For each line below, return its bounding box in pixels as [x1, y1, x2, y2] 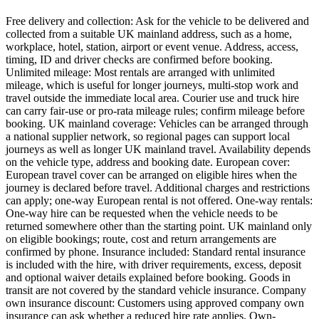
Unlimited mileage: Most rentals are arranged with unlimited [6, 66, 275, 79]
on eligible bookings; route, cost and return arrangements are [6, 233, 276, 246]
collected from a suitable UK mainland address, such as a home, [6, 28, 292, 41]
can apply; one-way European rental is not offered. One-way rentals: [6, 194, 313, 207]
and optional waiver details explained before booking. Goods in [6, 271, 291, 284]
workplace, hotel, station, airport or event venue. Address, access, [6, 41, 298, 53]
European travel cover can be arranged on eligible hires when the [6, 169, 297, 182]
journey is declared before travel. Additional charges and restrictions [6, 182, 310, 194]
